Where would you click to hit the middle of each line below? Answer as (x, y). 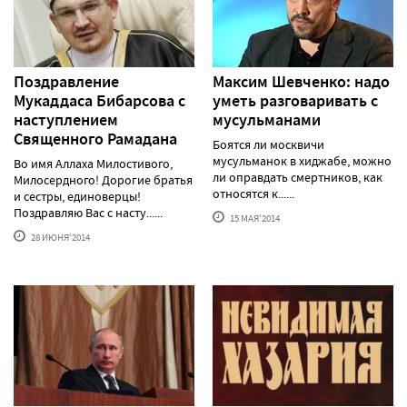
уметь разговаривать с (295, 101)
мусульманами (267, 120)
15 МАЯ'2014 (254, 218)
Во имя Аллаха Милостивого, (93, 164)
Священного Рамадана (95, 139)
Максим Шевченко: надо (301, 82)
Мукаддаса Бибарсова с (99, 101)
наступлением (66, 120)
